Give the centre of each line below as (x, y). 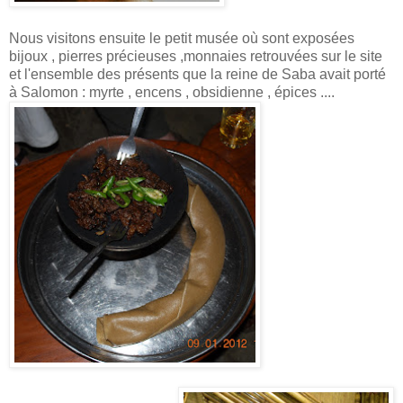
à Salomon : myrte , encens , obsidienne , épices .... (172, 93)
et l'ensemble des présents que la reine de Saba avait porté (197, 75)
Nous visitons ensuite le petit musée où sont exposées (182, 39)
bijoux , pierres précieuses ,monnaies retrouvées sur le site (196, 57)
